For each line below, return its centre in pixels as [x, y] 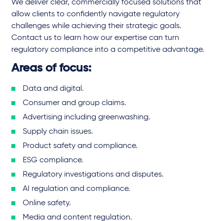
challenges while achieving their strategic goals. [97, 26]
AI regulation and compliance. [76, 189]
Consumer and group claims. [74, 103]
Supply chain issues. [58, 131]
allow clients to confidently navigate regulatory [95, 14]
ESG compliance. [53, 160]
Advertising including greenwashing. [87, 117]
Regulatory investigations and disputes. [93, 174]
